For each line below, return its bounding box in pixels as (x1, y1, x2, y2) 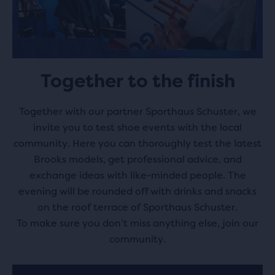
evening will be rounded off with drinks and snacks (18, 185, 257, 197)
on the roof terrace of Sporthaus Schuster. (37, 201, 238, 213)
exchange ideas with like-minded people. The (29, 169, 246, 181)
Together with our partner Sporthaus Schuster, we (18, 105, 257, 117)
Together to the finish (40, 70, 235, 91)
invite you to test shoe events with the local (33, 121, 242, 133)
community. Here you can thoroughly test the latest (14, 137, 261, 149)
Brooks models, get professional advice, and (33, 153, 242, 165)
